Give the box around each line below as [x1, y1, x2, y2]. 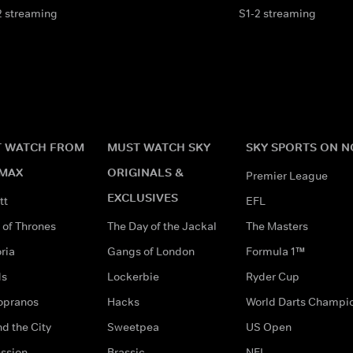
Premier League [246, 168, 328, 183]
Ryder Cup [246, 269, 299, 284]
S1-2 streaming [239, 6, 316, 20]
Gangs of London [107, 243, 195, 258]
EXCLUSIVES [107, 189, 178, 205]
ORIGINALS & [107, 164, 184, 180]
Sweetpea [107, 319, 159, 334]
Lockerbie [107, 269, 159, 284]
